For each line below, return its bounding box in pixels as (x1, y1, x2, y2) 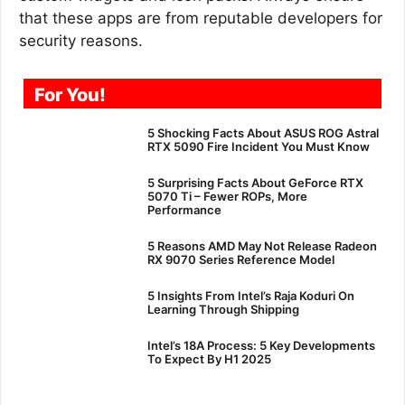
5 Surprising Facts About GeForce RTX (146, 174, 363, 190)
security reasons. (19, 32, 143, 51)
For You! (34, 83, 106, 106)
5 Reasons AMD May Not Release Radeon (146, 238, 377, 253)
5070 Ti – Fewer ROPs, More (146, 188, 307, 203)
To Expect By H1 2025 (146, 351, 271, 366)
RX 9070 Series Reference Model (146, 251, 334, 267)
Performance (146, 202, 221, 217)
